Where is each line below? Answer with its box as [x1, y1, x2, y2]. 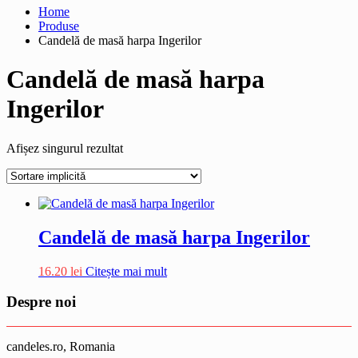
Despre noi [6, 293, 76, 311]
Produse [38, 18, 79, 33]
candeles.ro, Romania [6, 339, 115, 353]
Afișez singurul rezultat [6, 141, 123, 155]
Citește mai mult [86, 264, 167, 278]
